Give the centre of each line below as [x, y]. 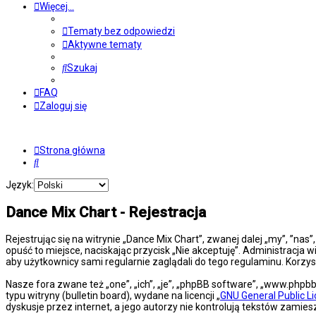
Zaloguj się [63, 106]
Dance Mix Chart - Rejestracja [106, 213]
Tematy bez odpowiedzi [121, 31]
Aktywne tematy [105, 44]
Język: [20, 185]
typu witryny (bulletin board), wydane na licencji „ [113, 295]
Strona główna [72, 150]
